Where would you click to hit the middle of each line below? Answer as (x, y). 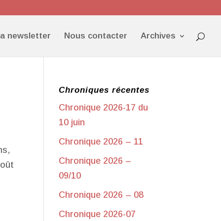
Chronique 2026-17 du (104, 108)
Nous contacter (96, 36)
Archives (158, 36)
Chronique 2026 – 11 (101, 142)
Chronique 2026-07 (97, 214)
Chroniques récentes (104, 90)
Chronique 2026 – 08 (101, 195)
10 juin (72, 122)
